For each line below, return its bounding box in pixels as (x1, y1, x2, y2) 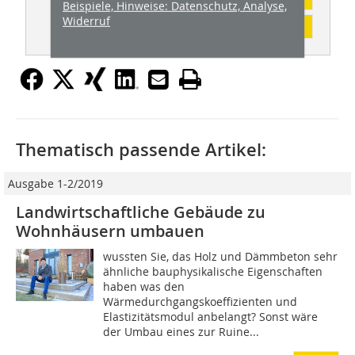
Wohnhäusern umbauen (16, 220, 204, 242)
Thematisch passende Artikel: (16, 138, 266, 162)
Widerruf (63, 13, 110, 29)
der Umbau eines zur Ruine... (103, 324, 260, 340)
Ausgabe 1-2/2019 (8, 176, 103, 192)
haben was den (103, 279, 185, 295)
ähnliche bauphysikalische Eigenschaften (103, 264, 323, 280)
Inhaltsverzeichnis (174, 19, 272, 35)
